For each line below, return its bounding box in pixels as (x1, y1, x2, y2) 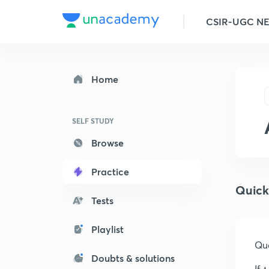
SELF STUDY (72, 116, 114, 125)
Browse (91, 136, 124, 149)
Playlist (91, 223, 124, 235)
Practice (91, 165, 129, 178)
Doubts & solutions (91, 252, 175, 264)
